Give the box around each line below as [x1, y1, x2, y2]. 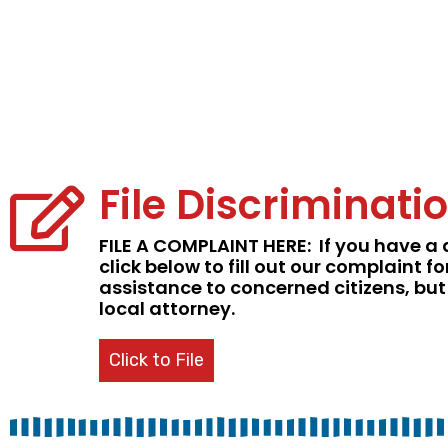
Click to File [109, 348, 204, 371]
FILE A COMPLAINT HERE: [99, 232, 311, 258]
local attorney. [99, 295, 243, 321]
